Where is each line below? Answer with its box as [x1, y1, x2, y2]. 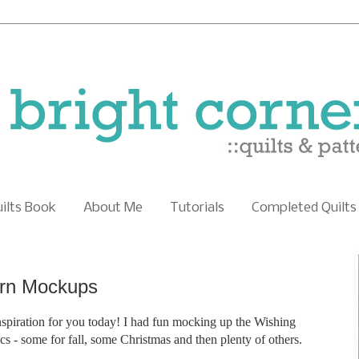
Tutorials [170, 200, 224, 216]
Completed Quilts [252, 200, 357, 216]
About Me [83, 200, 143, 216]
